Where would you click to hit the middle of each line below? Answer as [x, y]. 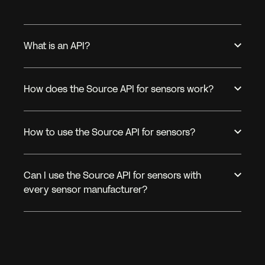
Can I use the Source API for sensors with [112, 176]
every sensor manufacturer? [85, 190]
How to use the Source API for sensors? [109, 132]
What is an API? [57, 46]
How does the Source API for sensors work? [119, 89]
